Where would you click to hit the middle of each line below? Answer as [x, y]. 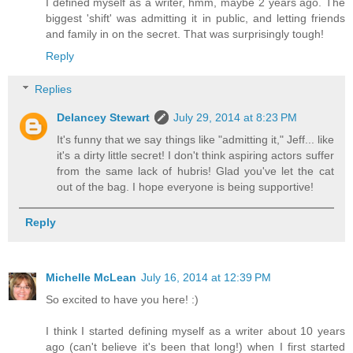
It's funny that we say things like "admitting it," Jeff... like [195, 140]
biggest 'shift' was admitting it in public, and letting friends [195, 19]
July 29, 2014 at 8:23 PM [236, 118]
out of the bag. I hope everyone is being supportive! [186, 187]
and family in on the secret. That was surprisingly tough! [185, 34]
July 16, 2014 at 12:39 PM [206, 278]
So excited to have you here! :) [122, 300]
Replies [54, 89]
